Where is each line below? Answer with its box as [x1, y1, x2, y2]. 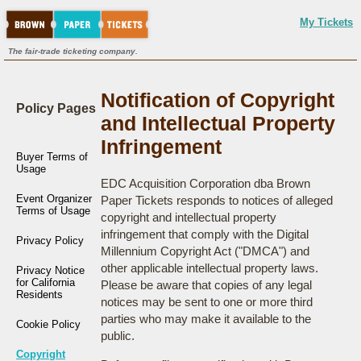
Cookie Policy [16, 318, 81, 330]
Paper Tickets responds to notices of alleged [100, 193, 333, 207]
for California [16, 276, 75, 288]
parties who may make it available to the [100, 312, 311, 326]
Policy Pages [16, 102, 96, 115]
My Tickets [300, 16, 353, 28]
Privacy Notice [16, 264, 85, 276]
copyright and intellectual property [100, 210, 276, 224]
